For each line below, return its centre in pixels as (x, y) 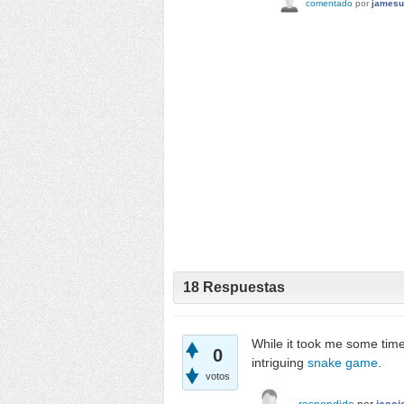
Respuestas (242, 287)
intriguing (280, 363)
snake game (343, 363)
